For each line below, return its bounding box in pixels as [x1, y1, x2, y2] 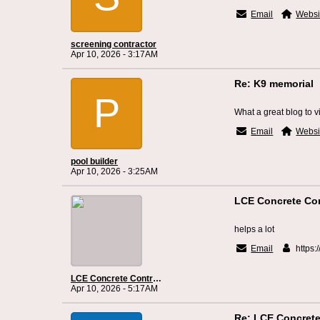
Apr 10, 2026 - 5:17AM [71, 284, 158, 294]
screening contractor [71, 39, 156, 49]
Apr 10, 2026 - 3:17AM [71, 49, 158, 59]
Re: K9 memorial [234, 78, 314, 89]
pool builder [71, 156, 118, 166]
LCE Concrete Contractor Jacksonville [153, 274, 161, 284]
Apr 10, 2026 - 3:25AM [71, 166, 158, 176]
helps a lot [234, 224, 275, 234]
